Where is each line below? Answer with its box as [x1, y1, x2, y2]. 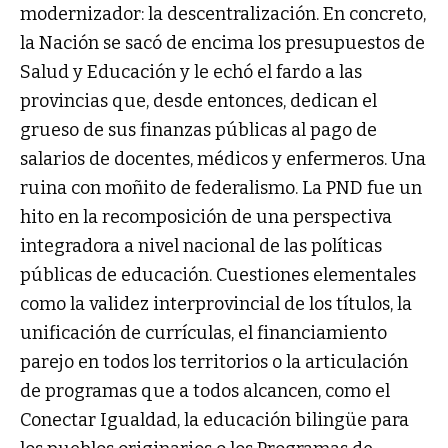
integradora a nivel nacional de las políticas [20, 235, 382, 258]
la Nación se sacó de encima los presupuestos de [20, 32, 425, 55]
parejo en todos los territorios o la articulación [20, 351, 408, 374]
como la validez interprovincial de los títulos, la [20, 293, 412, 316]
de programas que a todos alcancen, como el [20, 380, 390, 403]
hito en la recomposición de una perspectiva [20, 206, 392, 229]
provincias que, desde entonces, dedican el [20, 90, 377, 113]
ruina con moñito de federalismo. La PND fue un [20, 177, 422, 200]
